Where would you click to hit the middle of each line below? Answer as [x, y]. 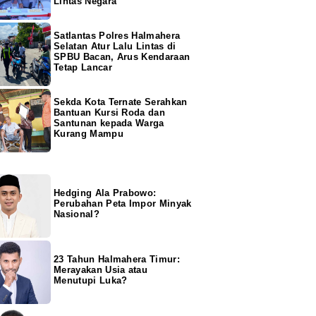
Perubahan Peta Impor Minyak [123, 203]
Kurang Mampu [89, 133]
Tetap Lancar [83, 67]
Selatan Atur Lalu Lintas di [115, 46]
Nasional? [77, 214]
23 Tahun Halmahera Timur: [117, 259]
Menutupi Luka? [91, 280]
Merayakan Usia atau [101, 269]
